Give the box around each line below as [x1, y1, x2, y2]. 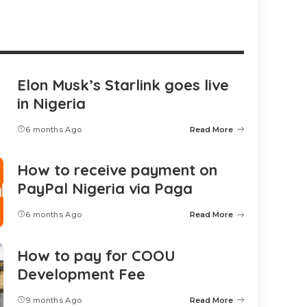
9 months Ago [25, 295, 82, 305]
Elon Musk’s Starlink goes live [17, 75, 229, 95]
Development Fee [17, 264, 145, 284]
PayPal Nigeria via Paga [17, 179, 193, 199]
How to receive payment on [17, 160, 217, 180]
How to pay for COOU [17, 245, 175, 265]
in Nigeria [17, 93, 86, 113]
